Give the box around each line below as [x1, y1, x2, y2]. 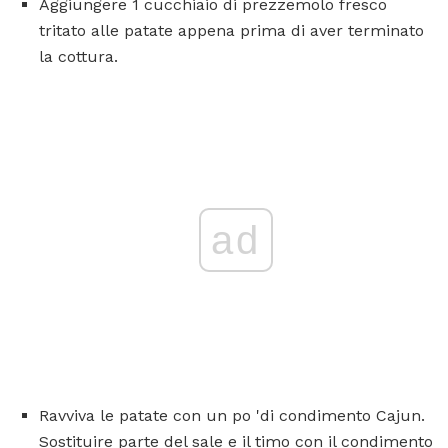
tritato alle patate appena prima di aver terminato [39, 20, 424, 40]
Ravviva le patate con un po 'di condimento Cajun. [39, 405, 425, 425]
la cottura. [39, 46, 118, 66]
